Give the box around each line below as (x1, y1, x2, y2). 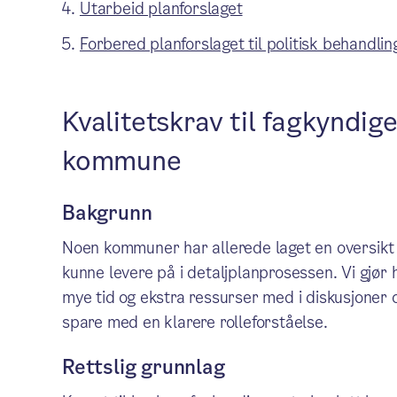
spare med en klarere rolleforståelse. (61, 311, 328, 333)
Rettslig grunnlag (61, 354, 225, 381)
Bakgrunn (61, 199, 152, 227)
